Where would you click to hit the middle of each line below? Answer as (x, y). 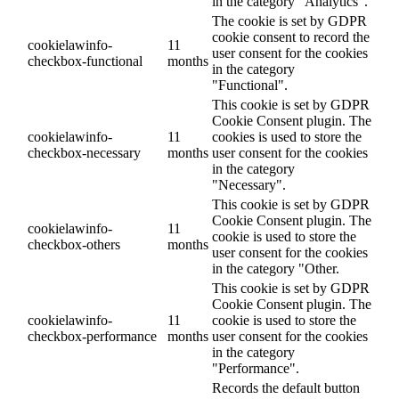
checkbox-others (74, 245)
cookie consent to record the (291, 37)
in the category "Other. (276, 269)
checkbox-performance (92, 337)
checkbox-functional (85, 61)
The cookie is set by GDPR (289, 21)
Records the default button (286, 388)
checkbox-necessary (84, 153)
